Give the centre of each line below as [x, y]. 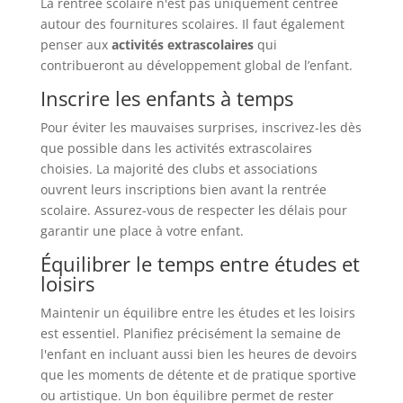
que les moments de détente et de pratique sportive [198, 374]
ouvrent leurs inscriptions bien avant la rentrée [183, 189]
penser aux [76, 44]
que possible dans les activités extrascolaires [176, 148]
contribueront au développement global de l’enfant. [196, 65]
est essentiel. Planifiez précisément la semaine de [190, 333]
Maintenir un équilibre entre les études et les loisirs [197, 312]
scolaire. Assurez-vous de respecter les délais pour [193, 210]
